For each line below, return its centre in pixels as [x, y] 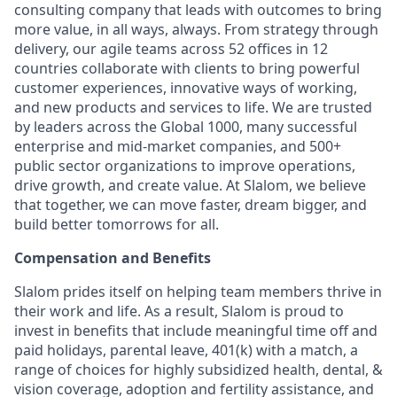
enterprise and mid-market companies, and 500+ [178, 146]
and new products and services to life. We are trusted [193, 107]
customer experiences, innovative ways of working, [186, 88]
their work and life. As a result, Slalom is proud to [179, 311]
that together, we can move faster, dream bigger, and [191, 205]
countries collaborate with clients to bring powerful [187, 68]
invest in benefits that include [113, 331]
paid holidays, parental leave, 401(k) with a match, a [186, 350]
